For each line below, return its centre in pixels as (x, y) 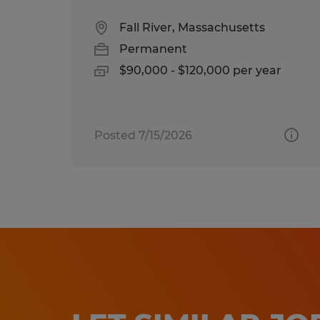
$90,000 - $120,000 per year (200, 70)
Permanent (153, 49)
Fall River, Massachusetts (192, 27)
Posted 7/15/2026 (143, 135)
